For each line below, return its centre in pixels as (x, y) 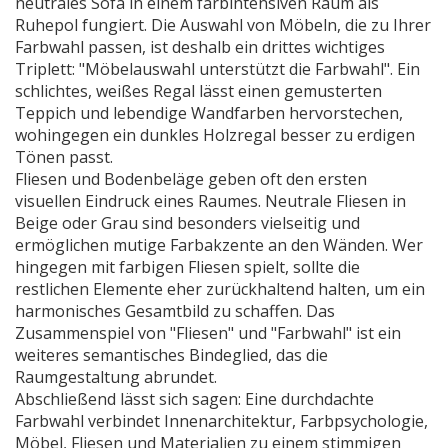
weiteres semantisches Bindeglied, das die (171, 355)
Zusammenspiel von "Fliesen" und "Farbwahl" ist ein (208, 333)
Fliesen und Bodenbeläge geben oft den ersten (191, 179)
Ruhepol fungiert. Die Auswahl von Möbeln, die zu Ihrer (223, 25)
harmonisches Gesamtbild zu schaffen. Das (175, 311)
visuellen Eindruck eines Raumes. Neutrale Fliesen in (210, 201)
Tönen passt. (64, 157)
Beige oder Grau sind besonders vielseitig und (187, 223)
